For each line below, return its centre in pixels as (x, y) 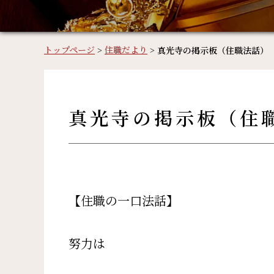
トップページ (69, 50)
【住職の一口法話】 (124, 202)
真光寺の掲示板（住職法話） (213, 51)
